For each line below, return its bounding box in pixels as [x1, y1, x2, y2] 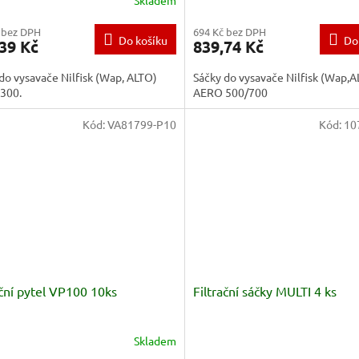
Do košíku [118, 32, 167, 47]
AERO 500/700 [192, 84, 268, 99]
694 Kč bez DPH [192, 24, 266, 38]
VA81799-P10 [107, 117, 176, 132]
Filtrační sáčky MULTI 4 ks [192, 282, 337, 299]
